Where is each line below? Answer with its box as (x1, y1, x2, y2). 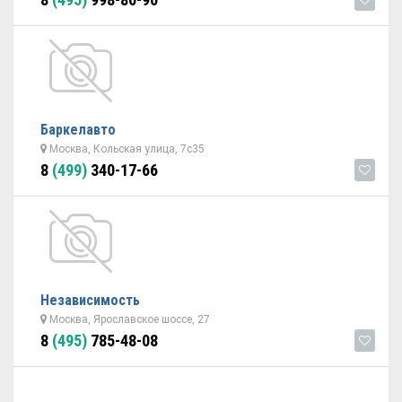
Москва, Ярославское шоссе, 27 (47, 313, 210, 326)
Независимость (40, 292, 140, 309)
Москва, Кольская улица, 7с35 (47, 143, 205, 155)
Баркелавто (40, 121, 116, 138)
